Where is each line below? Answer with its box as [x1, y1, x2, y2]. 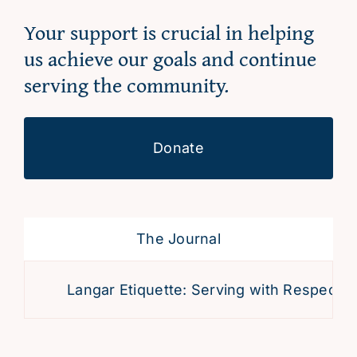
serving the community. [23, 69, 229, 101]
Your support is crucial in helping [23, 17, 314, 49]
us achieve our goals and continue [23, 43, 316, 75]
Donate [153, 139, 204, 157]
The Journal [136, 230, 221, 248]
